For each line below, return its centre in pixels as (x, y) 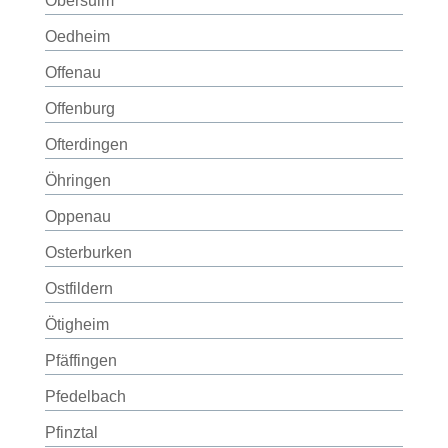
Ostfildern (78, 288)
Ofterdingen (86, 144)
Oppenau (77, 216)
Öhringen (77, 180)
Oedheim (77, 36)
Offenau (72, 72)
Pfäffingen (80, 360)
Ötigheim (76, 324)
